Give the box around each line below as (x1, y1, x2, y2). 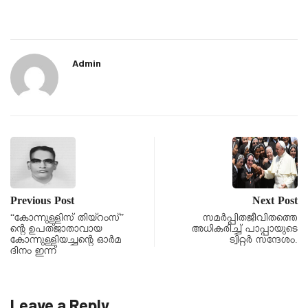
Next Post (252, 194, 298, 211)
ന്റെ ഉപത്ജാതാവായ (10, 223, 102, 237)
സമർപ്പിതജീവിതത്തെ (203, 212, 298, 226)
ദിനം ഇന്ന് (10, 245, 56, 259)
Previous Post (10, 194, 74, 211)
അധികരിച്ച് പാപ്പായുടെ (192, 223, 298, 237)
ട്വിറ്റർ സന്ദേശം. (230, 234, 298, 248)
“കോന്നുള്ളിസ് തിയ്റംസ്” (10, 212, 124, 226)
